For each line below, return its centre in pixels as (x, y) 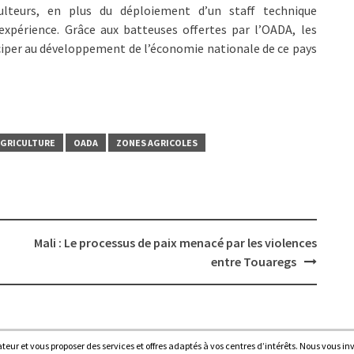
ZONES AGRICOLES (157, 142)
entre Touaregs (253, 261)
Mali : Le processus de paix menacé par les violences (175, 242)
